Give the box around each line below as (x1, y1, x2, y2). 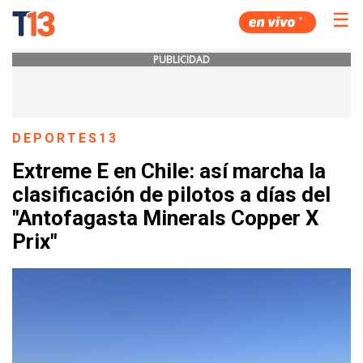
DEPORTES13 (12, 130, 119, 146)
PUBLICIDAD (153, 53, 210, 66)
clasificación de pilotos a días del (12, 182, 331, 207)
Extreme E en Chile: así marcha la (12, 159, 326, 184)
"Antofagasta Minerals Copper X (12, 206, 319, 231)
